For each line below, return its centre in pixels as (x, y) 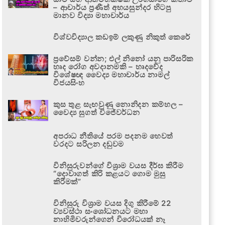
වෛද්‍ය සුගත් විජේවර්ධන (97, 112)
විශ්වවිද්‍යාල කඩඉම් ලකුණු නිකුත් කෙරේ (122, 37)
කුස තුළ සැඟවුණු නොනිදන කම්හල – (118, 104)
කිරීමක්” (67, 181)
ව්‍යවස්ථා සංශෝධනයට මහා (101, 211)
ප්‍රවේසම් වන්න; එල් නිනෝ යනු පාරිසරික (124, 58)
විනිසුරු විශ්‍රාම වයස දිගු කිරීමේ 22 (112, 203)
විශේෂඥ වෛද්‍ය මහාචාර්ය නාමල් (111, 74)
